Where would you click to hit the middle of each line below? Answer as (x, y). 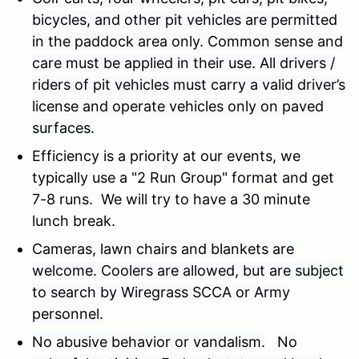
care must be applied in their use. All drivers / (184, 63)
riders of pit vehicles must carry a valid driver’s (189, 84)
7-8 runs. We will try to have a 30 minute (171, 199)
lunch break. (78, 220)
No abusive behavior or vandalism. (149, 341)
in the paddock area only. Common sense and (188, 41)
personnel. (68, 313)
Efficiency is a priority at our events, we (166, 155)
